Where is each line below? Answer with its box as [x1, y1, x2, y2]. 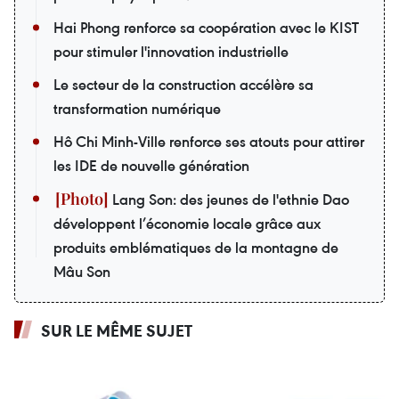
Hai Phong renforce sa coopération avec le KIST [53, 17, 359, 37]
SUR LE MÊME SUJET [41, 319, 192, 341]
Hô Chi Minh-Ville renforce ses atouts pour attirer [53, 131, 364, 151]
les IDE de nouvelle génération [53, 155, 249, 175]
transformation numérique [53, 98, 221, 118]
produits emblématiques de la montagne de [53, 237, 338, 257]
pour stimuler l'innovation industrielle [53, 41, 289, 61]
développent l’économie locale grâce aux [53, 213, 321, 233]
